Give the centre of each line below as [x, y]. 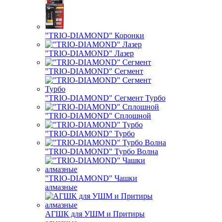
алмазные [61, 187]
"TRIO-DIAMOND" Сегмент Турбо [105, 98]
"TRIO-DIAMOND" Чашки [91, 178]
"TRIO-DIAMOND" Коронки [95, 35]
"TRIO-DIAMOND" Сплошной [98, 116]
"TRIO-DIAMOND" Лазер [89, 53]
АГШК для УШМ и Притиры [95, 214]
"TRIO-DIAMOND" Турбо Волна [102, 151]
